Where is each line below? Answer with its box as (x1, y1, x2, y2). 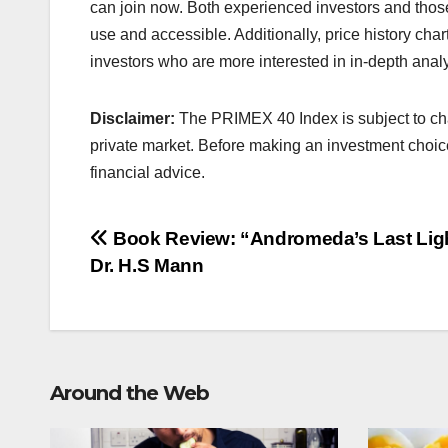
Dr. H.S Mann (90, 254, 204, 276)
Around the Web (50, 380, 209, 405)
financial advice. (90, 163, 205, 181)
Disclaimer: (90, 109, 179, 127)
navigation (89, 266, 251, 306)
